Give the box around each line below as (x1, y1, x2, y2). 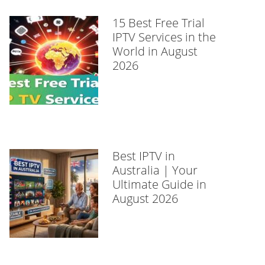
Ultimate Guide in (112, 176, 206, 192)
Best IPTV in (112, 148, 175, 164)
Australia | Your (112, 162, 198, 178)
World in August (112, 43, 198, 59)
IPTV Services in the (112, 29, 216, 45)
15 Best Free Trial (112, 15, 205, 31)
